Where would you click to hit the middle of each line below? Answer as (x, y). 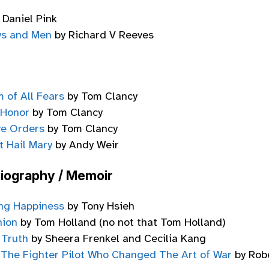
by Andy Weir (86, 144)
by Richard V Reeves (103, 35)
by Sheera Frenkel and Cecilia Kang (117, 238)
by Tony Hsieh (99, 206)
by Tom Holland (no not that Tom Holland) (122, 222)
